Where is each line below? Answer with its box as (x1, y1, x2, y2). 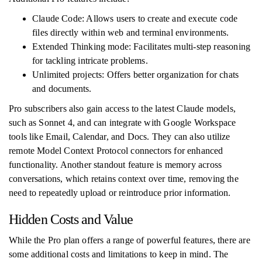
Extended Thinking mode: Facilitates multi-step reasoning (32, 42, 251, 51)
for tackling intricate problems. (32, 56, 148, 65)
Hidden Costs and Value (9, 212, 133, 227)
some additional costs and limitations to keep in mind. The (9, 249, 229, 259)
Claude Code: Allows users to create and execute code (32, 13, 238, 23)
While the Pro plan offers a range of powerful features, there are (9, 235, 250, 245)
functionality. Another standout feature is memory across (9, 160, 222, 170)
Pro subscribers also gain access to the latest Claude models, (9, 104, 236, 113)
